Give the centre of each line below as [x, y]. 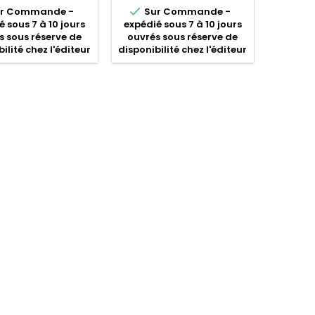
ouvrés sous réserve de [183, 37]
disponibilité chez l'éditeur [183, 50]
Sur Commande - [186, 12]
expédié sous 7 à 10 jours [182, 24]
